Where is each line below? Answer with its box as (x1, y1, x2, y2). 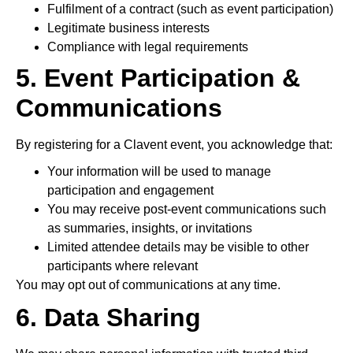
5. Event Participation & (16, 64, 300, 92)
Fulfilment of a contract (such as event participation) (47, 2, 333, 16)
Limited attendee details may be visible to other (47, 240, 309, 254)
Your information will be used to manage (47, 165, 271, 178)
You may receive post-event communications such (47, 203, 326, 216)
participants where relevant (47, 259, 198, 273)
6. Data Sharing (16, 303, 201, 332)
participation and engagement (47, 184, 214, 197)
